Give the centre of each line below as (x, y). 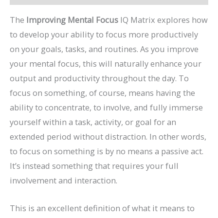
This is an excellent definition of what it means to (102, 208)
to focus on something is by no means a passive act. (107, 151)
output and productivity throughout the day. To (99, 78)
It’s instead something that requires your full (94, 166)
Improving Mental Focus (72, 20)
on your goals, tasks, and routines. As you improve (104, 49)
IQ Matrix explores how (163, 20)
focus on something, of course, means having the (102, 93)
